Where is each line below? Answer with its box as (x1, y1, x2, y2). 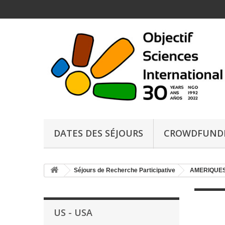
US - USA (54, 206, 92, 219)
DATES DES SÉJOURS (54, 127, 143, 140)
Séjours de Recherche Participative (74, 167, 175, 174)
